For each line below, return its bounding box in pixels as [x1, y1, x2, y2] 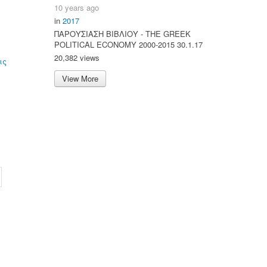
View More [62, 72, 98, 84]
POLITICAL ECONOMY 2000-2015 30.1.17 [54, 38, 203, 50]
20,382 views [54, 51, 100, 63]
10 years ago [54, 1, 99, 13]
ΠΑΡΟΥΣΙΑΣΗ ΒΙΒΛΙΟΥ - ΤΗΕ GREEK [54, 27, 191, 39]
